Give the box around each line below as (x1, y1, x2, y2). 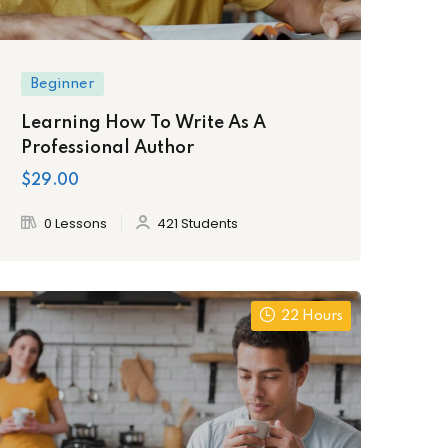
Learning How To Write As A (21, 113, 266, 132)
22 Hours (281, 309, 343, 323)
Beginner (31, 76, 94, 91)
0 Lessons (44, 213, 107, 233)
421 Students (157, 213, 238, 233)
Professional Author (21, 138, 194, 157)
